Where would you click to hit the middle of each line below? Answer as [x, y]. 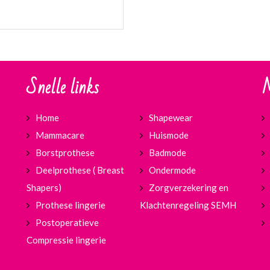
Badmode [167, 153]
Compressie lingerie [66, 240]
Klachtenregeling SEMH [188, 205]
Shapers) [44, 188]
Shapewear [171, 118]
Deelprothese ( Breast [80, 170]
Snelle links [63, 88]
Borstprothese [65, 153]
